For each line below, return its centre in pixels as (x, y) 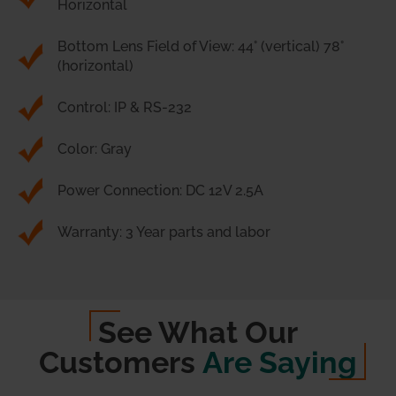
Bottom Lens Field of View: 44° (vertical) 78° (201, 47)
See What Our (198, 333)
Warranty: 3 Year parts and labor (164, 232)
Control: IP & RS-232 (125, 108)
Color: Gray (95, 149)
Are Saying (280, 363)
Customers (121, 363)
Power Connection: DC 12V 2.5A (160, 191)
